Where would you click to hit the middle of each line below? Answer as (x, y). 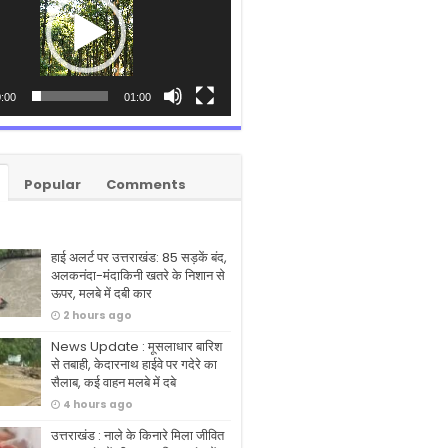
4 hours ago (98, 405)
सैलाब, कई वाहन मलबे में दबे (113, 383)
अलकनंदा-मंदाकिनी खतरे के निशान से (138, 276)
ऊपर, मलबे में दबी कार (101, 294)
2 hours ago (97, 316)
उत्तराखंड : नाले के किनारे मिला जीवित (137, 436)
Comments (146, 185)
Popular (52, 185)
